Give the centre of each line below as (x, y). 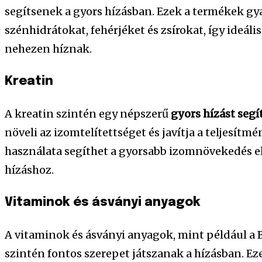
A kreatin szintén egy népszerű (88, 113)
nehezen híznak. (48, 49)
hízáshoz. (29, 170)
